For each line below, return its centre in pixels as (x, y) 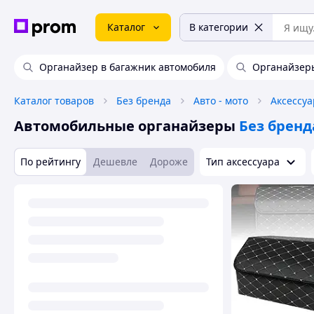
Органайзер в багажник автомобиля (128, 67)
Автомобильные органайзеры (125, 126)
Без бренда (144, 101)
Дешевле (115, 162)
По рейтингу (50, 162)
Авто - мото (221, 101)
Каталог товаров (54, 101)
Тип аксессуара (243, 162)
